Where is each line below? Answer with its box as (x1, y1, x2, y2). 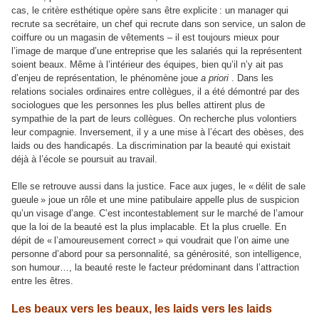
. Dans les (229, 73, 273, 84)
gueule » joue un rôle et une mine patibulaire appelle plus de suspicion (11, 194, 299, 206)
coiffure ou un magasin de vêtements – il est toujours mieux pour (11, 32, 279, 43)
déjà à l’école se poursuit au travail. (11, 154, 157, 165)
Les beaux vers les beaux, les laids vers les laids (11, 303, 272, 315)
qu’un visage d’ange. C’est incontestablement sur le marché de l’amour (11, 208, 303, 219)
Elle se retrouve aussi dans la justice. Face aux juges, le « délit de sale (11, 181, 305, 192)
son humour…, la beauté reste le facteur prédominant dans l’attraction (11, 262, 299, 273)
